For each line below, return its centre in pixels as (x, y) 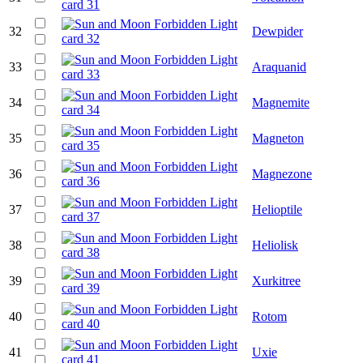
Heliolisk (275, 245)
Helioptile (277, 209)
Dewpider (278, 31)
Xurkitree (276, 280)
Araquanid (279, 66)
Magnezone (282, 173)
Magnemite (281, 102)
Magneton (278, 138)
